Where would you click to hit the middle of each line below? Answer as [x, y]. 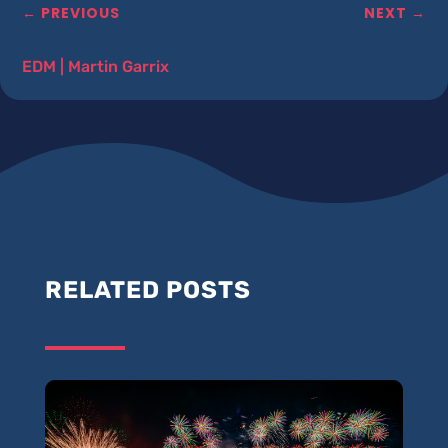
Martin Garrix [119, 67]
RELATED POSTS [147, 290]
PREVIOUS [81, 13]
